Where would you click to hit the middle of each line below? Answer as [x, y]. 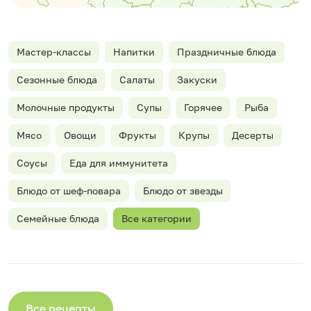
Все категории [157, 218]
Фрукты [137, 135]
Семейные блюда [58, 218]
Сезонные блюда [57, 79]
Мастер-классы [54, 51]
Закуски [197, 79]
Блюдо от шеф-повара [69, 190]
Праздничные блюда [227, 51]
